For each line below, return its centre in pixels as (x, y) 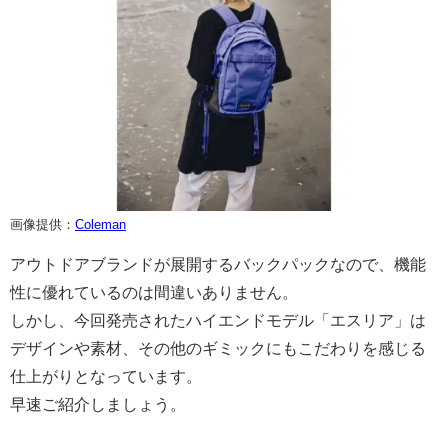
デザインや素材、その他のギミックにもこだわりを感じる (218, 349)
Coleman (100, 225)
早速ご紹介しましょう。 (98, 405)
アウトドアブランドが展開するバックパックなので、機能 (218, 265)
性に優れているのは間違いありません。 (154, 293)
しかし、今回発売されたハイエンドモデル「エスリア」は (218, 321)
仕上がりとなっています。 (106, 377)
